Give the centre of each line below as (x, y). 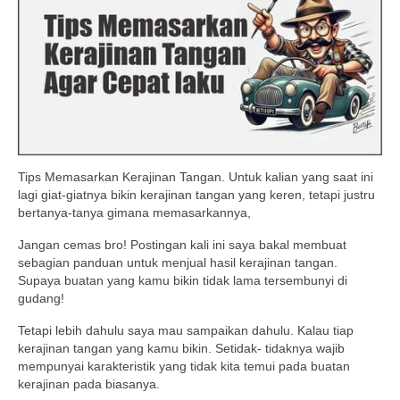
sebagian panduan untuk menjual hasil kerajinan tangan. (178, 263)
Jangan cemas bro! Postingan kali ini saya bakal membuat (182, 245)
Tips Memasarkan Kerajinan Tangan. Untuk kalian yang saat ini (196, 177)
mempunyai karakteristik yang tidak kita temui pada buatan (184, 367)
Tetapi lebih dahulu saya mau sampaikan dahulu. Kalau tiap (186, 331)
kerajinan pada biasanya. (89, 384)
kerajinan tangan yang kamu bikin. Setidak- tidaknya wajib (181, 349)
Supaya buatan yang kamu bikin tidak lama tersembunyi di (183, 281)
